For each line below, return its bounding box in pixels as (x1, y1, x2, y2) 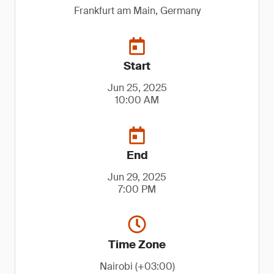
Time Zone (108, 237, 166, 252)
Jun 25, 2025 (107, 81, 167, 94)
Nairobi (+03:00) (99, 260, 175, 273)
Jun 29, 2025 (108, 171, 166, 183)
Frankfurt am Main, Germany (73, 4, 201, 17)
